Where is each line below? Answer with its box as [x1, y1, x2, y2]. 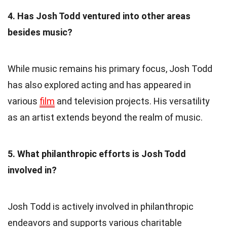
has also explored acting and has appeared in [8, 79, 191, 90]
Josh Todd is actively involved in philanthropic [8, 201, 194, 212]
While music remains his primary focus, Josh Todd [8, 63, 212, 74]
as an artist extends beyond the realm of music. [8, 111, 203, 123]
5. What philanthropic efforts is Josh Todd [8, 148, 186, 159]
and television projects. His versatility [55, 95, 210, 106]
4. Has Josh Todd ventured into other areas [8, 10, 191, 21]
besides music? [8, 26, 72, 37]
